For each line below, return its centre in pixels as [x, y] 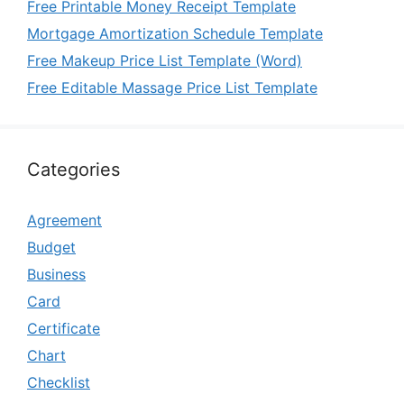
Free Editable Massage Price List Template [172, 88]
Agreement [64, 220]
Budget [51, 248]
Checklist [59, 383]
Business [56, 275]
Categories [73, 170]
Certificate [64, 329]
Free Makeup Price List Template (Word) [165, 61]
